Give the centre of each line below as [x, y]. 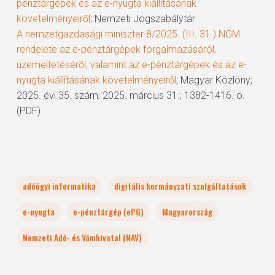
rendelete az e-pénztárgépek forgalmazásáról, [116, 49]
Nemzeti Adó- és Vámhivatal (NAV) [82, 237]
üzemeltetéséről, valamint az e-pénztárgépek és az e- [131, 65]
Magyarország [187, 211]
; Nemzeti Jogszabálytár [142, 19]
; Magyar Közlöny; [214, 80]
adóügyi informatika [59, 186]
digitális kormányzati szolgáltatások [180, 186]
